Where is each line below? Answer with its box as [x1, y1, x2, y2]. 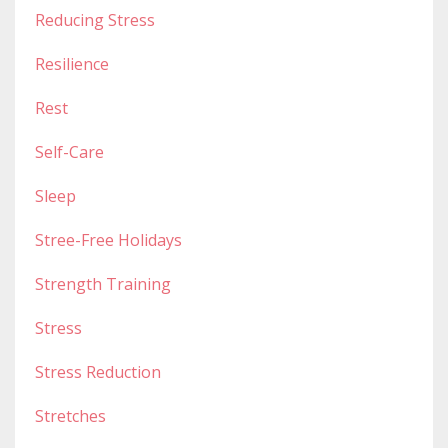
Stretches [35, 404, 106, 427]
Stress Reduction [35, 360, 161, 383]
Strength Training [35, 272, 171, 295]
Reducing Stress [35, 8, 155, 31]
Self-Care [35, 140, 104, 163]
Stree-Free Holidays [35, 228, 182, 251]
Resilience [35, 52, 109, 75]
